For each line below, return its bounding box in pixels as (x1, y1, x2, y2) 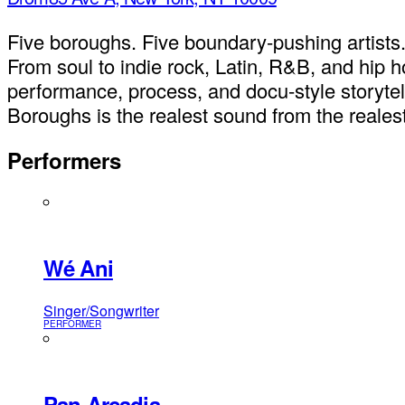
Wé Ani (43, 252, 113, 284)
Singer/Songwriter (43, 300, 159, 322)
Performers (7, 145, 121, 176)
